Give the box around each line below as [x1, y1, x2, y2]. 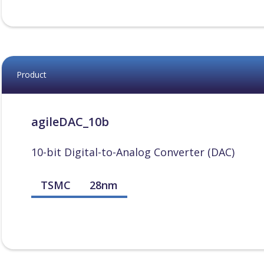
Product [16, 69, 47, 80]
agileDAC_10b [31, 114, 109, 130]
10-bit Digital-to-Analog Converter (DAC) [31, 145, 235, 159]
